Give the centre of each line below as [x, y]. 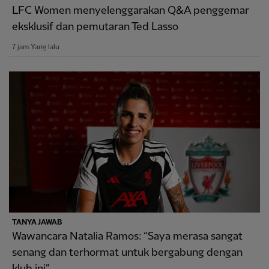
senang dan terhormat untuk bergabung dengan [127, 252]
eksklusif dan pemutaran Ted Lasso [95, 26]
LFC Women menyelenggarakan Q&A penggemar [131, 10]
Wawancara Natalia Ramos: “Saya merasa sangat [127, 236]
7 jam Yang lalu [36, 47]
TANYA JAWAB [37, 222]
